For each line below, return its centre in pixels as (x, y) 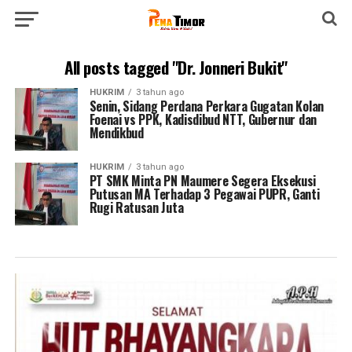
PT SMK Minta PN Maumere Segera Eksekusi (203, 181)
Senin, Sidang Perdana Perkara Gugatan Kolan (206, 106)
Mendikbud (116, 133)
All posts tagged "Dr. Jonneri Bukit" (176, 67)
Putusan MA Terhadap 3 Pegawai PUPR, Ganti (204, 194)
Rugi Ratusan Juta (136, 207)
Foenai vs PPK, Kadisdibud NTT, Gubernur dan (203, 119)
